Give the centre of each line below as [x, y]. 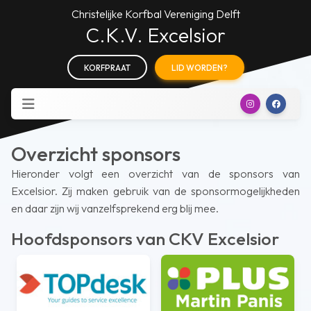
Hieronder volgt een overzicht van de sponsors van [155, 174]
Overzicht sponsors [96, 153]
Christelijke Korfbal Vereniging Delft [155, 14]
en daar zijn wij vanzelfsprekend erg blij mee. [115, 208]
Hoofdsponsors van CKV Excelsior [145, 239]
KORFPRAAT [107, 68]
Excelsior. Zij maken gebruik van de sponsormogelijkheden [155, 191]
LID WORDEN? [199, 68]
